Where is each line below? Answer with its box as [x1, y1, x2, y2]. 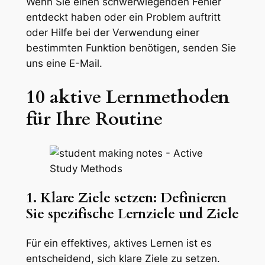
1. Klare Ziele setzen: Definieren [25, 188, 227, 207]
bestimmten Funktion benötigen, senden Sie [25, 42, 236, 54]
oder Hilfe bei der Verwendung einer [25, 27, 199, 39]
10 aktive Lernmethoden [25, 84, 230, 109]
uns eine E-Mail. [25, 57, 102, 70]
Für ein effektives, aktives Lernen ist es [25, 237, 212, 250]
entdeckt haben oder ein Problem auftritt [25, 11, 221, 24]
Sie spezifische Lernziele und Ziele [25, 204, 239, 223]
